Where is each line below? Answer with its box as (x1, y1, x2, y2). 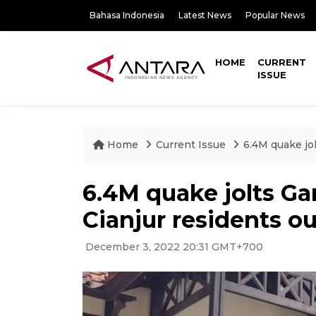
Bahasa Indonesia (90, 10, 164, 20)
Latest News (178, 10, 231, 20)
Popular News (245, 10, 305, 20)
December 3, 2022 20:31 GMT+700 (83, 241, 263, 253)
